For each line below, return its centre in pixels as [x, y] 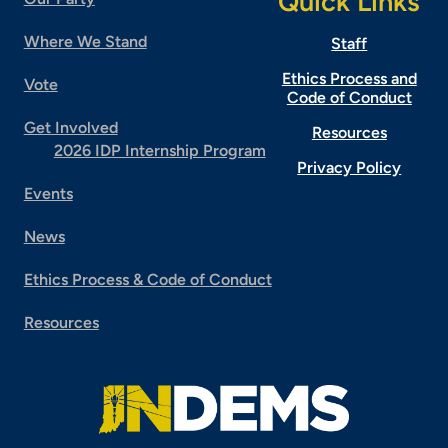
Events [48, 193]
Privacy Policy [349, 167]
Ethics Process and [349, 78]
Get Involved [70, 127]
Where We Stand [85, 41]
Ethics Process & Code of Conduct [147, 279]
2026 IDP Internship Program [159, 150]
